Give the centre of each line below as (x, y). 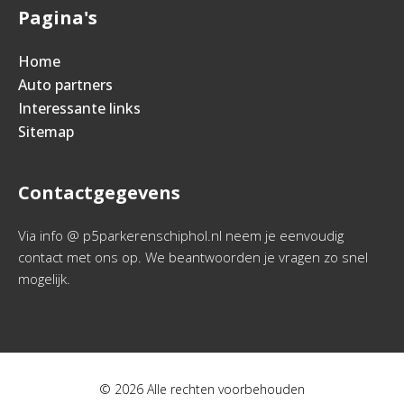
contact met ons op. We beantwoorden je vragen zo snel (193, 257)
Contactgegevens (99, 193)
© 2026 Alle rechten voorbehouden (202, 389)
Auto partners (65, 85)
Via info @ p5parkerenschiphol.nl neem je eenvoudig (181, 235)
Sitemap (46, 132)
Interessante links (79, 108)
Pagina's (58, 18)
